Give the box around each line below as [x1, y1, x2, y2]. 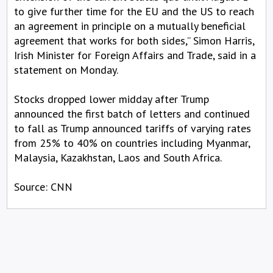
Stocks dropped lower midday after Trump [14, 91, 209, 106]
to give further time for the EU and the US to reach [14, 4, 254, 18]
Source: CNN [14, 179, 73, 194]
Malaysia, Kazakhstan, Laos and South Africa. [14, 150, 222, 165]
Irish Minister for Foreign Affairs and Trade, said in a [14, 48, 256, 62]
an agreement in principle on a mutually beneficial [14, 18, 246, 33]
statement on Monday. [14, 62, 118, 77]
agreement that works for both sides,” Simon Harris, [14, 33, 254, 48]
